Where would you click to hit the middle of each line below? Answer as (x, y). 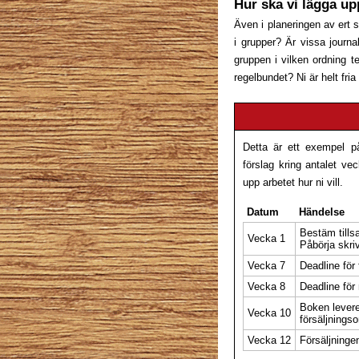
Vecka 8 (266, 286)
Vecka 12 (269, 340)
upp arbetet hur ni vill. (293, 182)
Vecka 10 (269, 313)
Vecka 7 (266, 266)
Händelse (322, 212)
